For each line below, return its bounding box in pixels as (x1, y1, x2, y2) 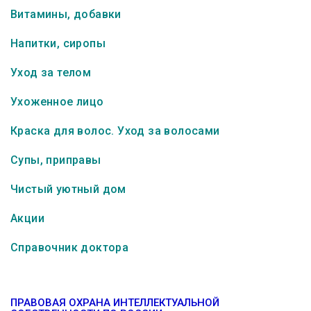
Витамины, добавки (10, 8, 121, 21)
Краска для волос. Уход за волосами (10, 124, 220, 137)
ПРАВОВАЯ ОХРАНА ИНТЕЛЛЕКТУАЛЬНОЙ (10, 296, 219, 309)
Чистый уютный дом (10, 183, 126, 196)
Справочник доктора (10, 241, 129, 254)
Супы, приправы (10, 153, 101, 167)
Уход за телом (10, 66, 92, 79)
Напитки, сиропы (10, 37, 106, 50)
